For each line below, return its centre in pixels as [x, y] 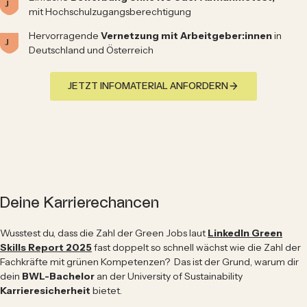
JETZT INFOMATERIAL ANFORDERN [148, 86]
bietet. [106, 290]
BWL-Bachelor [59, 276]
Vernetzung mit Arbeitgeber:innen [186, 35]
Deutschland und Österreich [91, 50]
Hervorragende [65, 35]
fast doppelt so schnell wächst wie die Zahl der [196, 247]
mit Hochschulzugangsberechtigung [110, 11]
